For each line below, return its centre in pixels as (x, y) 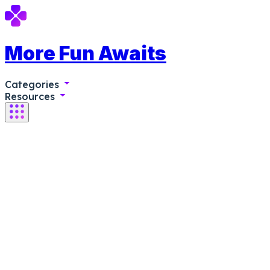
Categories (33, 84)
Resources (31, 96)
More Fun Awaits (86, 54)
